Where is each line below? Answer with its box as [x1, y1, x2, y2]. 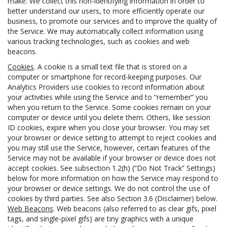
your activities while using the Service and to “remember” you [8, 92, 208, 102]
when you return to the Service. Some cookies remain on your [8, 102, 211, 112]
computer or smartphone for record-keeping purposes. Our [8, 72, 202, 82]
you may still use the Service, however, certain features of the [8, 143, 210, 153]
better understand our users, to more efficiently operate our [8, 6, 205, 16]
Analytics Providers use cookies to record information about [8, 82, 205, 92]
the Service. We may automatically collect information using [8, 26, 203, 36]
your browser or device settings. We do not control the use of [8, 183, 210, 193]
